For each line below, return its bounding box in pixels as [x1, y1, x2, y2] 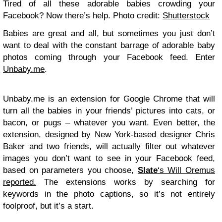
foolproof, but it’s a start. [3, 201, 94, 211]
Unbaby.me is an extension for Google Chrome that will [3, 94, 215, 104]
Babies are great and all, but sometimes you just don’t [3, 28, 215, 38]
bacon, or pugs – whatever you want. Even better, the [3, 117, 215, 127]
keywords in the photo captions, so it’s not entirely [3, 189, 215, 199]
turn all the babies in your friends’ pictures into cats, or [3, 106, 215, 115]
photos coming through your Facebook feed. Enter [3, 52, 215, 62]
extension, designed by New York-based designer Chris [3, 129, 215, 139]
